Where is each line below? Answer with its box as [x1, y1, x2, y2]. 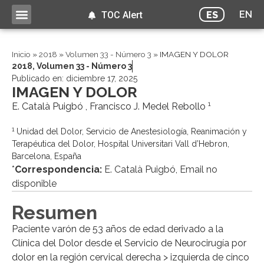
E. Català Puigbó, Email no [102, 164, 217, 176]
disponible [12, 178, 57, 190]
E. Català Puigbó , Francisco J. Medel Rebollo [12, 101, 208, 113]
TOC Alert [101, 9, 143, 21]
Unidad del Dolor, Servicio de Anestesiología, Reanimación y [14, 127, 247, 137]
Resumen [12, 202, 97, 224]
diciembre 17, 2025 [66, 74, 137, 84]
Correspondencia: [15, 164, 102, 176]
